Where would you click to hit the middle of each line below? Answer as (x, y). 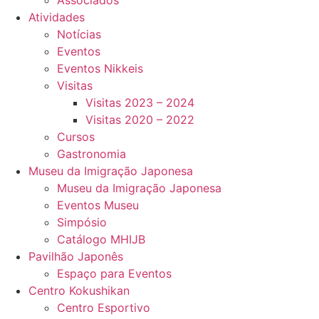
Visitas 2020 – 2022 (140, 120)
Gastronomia (91, 154)
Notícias (79, 34)
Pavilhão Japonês (76, 256)
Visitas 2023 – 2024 (140, 103)
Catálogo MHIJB (101, 239)
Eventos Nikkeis (100, 68)
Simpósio (82, 222)
